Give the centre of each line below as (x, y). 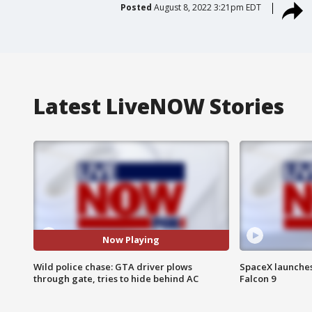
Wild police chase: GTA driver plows (113, 266)
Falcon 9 (257, 278)
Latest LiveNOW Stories (159, 106)
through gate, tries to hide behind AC (116, 278)
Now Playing (131, 240)
